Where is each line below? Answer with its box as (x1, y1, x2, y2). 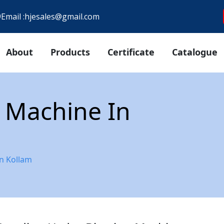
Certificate (107, 45, 154, 58)
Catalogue (172, 45, 217, 58)
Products (50, 45, 90, 58)
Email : (1, 10, 24, 22)
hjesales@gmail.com (24, 10, 99, 22)
